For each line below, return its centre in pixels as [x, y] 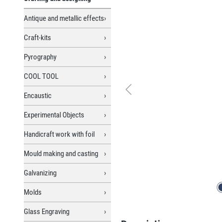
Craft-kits [37, 37]
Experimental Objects [54, 115]
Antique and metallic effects [64, 18]
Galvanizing [40, 173]
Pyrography [40, 57]
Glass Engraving [47, 211]
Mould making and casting [61, 153]
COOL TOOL [41, 76]
